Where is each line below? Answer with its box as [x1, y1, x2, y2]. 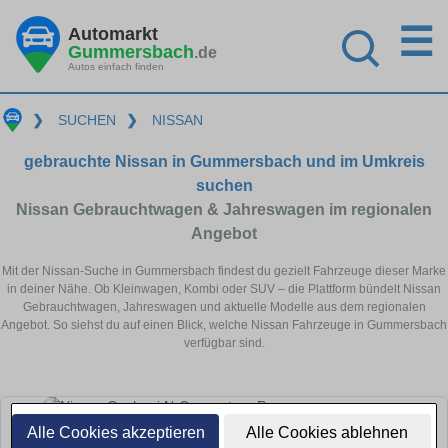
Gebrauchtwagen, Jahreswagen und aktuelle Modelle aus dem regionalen [22, 299, 426, 314]
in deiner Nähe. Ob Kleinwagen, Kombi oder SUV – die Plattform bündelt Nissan [7, 281, 441, 296]
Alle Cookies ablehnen [246, 424, 409, 441]
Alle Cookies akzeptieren [26, 424, 205, 441]
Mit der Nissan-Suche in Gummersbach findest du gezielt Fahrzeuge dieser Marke [2, 263, 446, 278]
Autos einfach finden [68, 60, 164, 72]
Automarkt [68, 23, 158, 44]
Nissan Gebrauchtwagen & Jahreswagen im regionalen [16, 200, 432, 218]
